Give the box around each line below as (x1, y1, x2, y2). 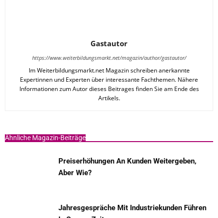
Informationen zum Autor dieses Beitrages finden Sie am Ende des (19, 85, 199, 93)
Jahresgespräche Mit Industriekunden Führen (58, 203, 206, 212)
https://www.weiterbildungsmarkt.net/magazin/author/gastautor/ (32, 54, 186, 61)
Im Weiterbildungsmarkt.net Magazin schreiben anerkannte (28, 66, 190, 74)
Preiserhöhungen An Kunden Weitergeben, (58, 157, 197, 165)
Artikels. (98, 94, 120, 102)
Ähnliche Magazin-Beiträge (5, 134, 86, 142)
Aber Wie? (58, 168, 91, 177)
